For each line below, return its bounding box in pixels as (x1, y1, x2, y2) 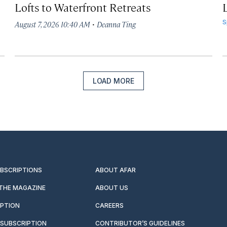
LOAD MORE (93, 76, 134, 85)
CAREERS (95, 201, 124, 209)
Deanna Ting (97, 19, 136, 29)
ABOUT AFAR (95, 166, 136, 174)
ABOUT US (95, 183, 129, 192)
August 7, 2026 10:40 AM (15, 19, 91, 29)
